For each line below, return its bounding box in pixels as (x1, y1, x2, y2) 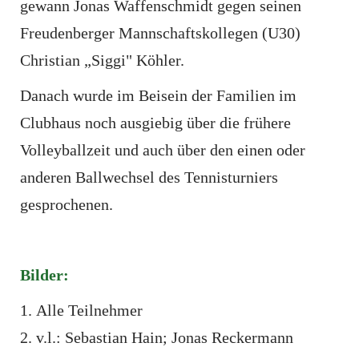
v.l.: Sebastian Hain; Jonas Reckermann (36, 329, 293, 346)
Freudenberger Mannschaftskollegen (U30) (20, 24, 301, 42)
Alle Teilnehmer (36, 301, 143, 319)
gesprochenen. (20, 196, 113, 213)
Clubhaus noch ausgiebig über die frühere (20, 114, 291, 131)
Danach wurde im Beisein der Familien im (20, 87, 296, 104)
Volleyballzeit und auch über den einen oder (20, 141, 305, 159)
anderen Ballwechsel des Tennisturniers (20, 168, 278, 186)
